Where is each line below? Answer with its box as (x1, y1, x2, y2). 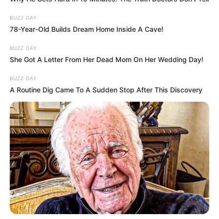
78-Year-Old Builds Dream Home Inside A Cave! (10, 25, 163, 34)
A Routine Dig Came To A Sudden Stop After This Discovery (10, 86, 202, 94)
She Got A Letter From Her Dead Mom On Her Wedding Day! (10, 55, 203, 64)
